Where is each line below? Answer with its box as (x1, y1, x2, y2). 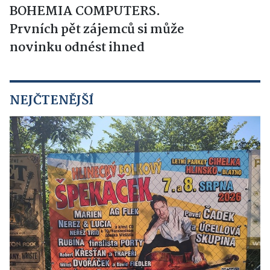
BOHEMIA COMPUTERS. (10, 1, 160, 22)
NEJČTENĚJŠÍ (10, 90, 93, 111)
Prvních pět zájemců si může (10, 19, 184, 40)
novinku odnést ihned (10, 37, 145, 58)
